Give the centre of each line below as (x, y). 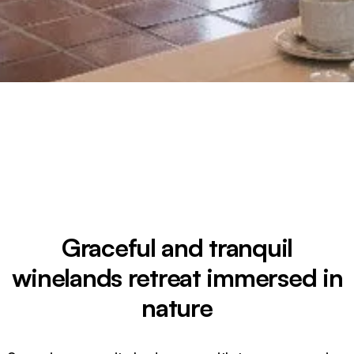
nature (177, 307)
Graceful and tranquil (177, 247)
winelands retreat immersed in (177, 277)
